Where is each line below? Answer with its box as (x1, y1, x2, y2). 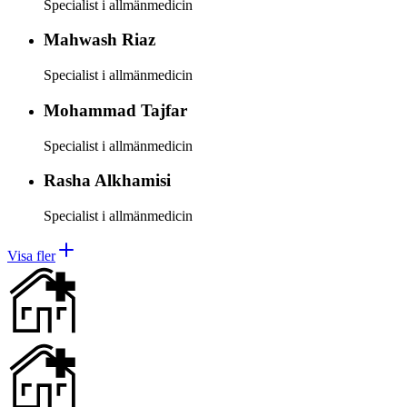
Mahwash (44, 30, 117, 50)
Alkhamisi (94, 171, 171, 191)
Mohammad (44, 100, 136, 120)
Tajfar (141, 100, 187, 120)
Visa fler (7, 248, 55, 264)
